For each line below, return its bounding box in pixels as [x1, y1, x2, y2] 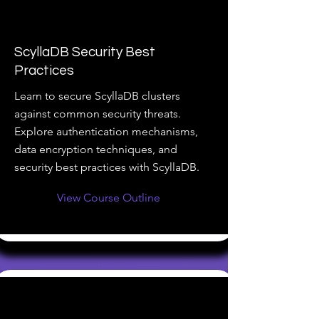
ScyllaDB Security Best [14, 45, 155, 59]
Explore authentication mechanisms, [14, 125, 198, 138]
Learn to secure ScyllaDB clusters [14, 89, 180, 103]
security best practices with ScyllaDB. [14, 160, 199, 174]
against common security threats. [14, 107, 181, 120]
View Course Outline [57, 191, 160, 204]
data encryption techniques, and [14, 142, 177, 156]
